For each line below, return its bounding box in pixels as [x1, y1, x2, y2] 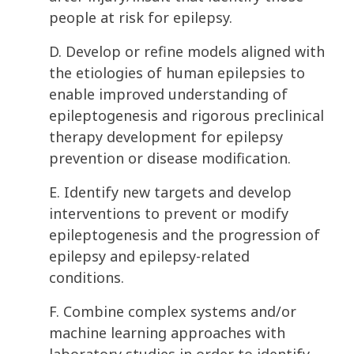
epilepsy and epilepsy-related [49, 247, 250, 266]
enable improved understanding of [49, 85, 288, 104]
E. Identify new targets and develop [49, 183, 292, 202]
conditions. [49, 268, 128, 288]
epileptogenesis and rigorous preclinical [49, 106, 324, 126]
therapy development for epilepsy [49, 127, 283, 147]
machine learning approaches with [49, 323, 285, 343]
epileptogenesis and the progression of [49, 225, 320, 245]
